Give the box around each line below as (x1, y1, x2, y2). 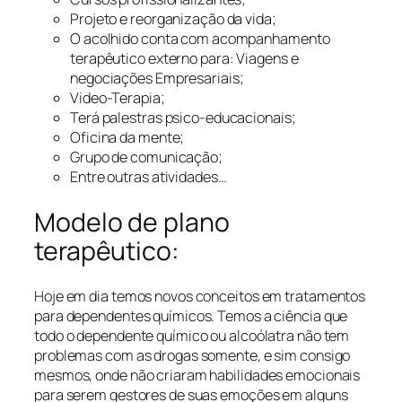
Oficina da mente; (70, 127, 185, 147)
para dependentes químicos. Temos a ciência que (34, 306, 348, 327)
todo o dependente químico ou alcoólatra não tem (34, 326, 350, 346)
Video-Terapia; (70, 87, 165, 108)
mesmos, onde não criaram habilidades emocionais (34, 365, 361, 386)
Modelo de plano (34, 204, 230, 240)
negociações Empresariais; (70, 67, 244, 88)
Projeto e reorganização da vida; (70, 8, 276, 29)
